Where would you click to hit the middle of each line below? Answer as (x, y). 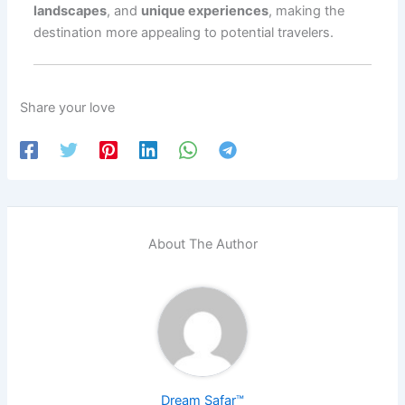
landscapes (71, 10)
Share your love (68, 108)
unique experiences (205, 10)
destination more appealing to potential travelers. (184, 32)
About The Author (202, 245)
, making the (307, 10)
